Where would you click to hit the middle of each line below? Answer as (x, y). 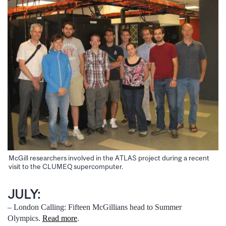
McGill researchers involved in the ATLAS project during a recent (109, 158)
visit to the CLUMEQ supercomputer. (66, 166)
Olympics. (25, 218)
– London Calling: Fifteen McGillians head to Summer (95, 207)
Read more (60, 218)
